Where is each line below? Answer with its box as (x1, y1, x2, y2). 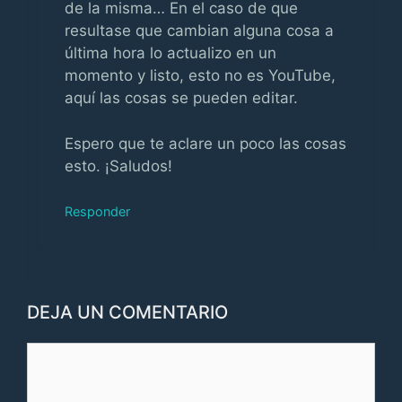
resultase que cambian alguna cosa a (65, 22, 334, 39)
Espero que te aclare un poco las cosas (65, 134, 346, 153)
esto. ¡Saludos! (65, 156, 172, 175)
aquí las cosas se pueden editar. (65, 89, 298, 107)
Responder (65, 204, 130, 219)
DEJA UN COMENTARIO (27, 301, 228, 323)
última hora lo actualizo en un (65, 44, 276, 62)
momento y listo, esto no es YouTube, (65, 66, 336, 84)
